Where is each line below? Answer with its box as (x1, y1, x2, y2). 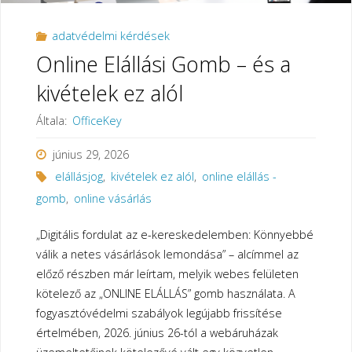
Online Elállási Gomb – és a (35, 49, 291, 79)
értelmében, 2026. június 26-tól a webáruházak (35, 324, 278, 340)
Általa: (35, 112, 67, 128)
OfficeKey (71, 112, 122, 128)
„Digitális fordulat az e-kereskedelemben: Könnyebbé (35, 226, 313, 242)
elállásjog (54, 169, 103, 185)
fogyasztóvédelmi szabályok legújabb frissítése (35, 305, 282, 321)
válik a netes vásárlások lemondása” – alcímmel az (35, 246, 299, 262)
